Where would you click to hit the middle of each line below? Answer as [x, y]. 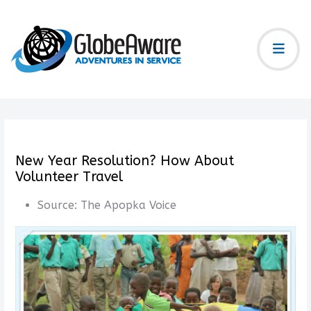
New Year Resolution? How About [124, 161]
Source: [59, 205]
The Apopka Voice [128, 205]
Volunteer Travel [69, 177]
